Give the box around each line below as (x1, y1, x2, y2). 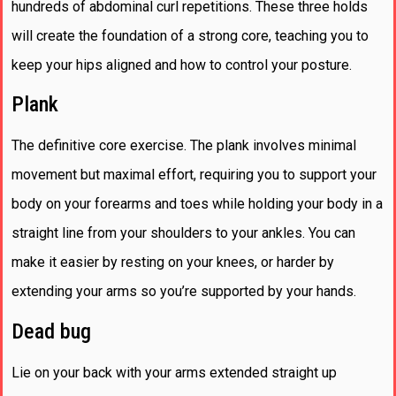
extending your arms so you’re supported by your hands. (11, 283, 356, 301)
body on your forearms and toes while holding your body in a (11, 195, 383, 213)
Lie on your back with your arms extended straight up (11, 363, 337, 381)
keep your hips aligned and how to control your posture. (11, 57, 352, 74)
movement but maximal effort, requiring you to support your (11, 166, 377, 184)
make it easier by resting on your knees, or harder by (11, 254, 334, 271)
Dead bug (11, 318, 91, 344)
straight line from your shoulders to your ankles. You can (11, 225, 355, 242)
